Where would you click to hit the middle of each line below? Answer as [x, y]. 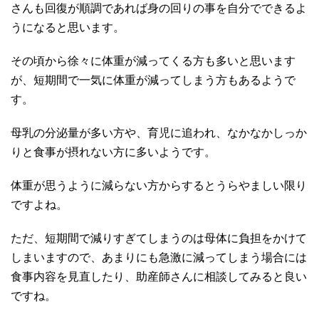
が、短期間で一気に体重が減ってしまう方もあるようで [153, 80]
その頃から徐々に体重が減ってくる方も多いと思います [153, 61]
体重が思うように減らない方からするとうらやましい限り [159, 185]
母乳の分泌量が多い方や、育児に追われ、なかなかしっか [159, 132]
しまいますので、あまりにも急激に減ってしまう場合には [159, 257]
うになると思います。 [68, 27]
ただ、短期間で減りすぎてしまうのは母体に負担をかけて [159, 238]
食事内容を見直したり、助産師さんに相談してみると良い [159, 276]
